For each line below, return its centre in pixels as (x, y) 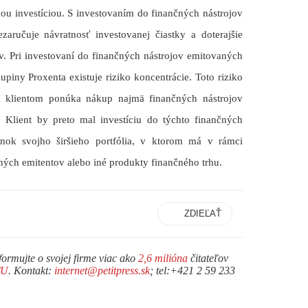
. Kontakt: (31, 271)
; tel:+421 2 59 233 (192, 271)
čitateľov (208, 258)
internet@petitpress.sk (102, 271)
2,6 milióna (163, 258)
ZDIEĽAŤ (203, 214)
